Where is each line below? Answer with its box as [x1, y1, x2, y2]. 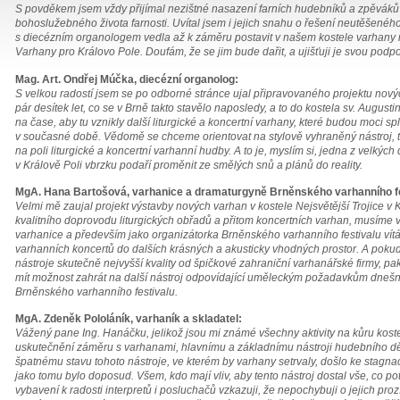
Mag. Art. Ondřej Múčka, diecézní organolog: [15, 72, 238, 86]
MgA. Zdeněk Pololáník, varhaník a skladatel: [15, 312, 242, 326]
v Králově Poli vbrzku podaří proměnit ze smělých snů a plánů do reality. [15, 158, 362, 171]
